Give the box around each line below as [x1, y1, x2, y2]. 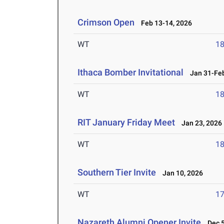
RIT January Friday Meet [77, 117, 175, 128]
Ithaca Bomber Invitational [77, 67, 184, 78]
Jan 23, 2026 [177, 119, 222, 127]
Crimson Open [77, 17, 137, 28]
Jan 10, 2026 [158, 169, 203, 177]
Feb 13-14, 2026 [136, 19, 192, 27]
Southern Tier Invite [77, 167, 156, 178]
